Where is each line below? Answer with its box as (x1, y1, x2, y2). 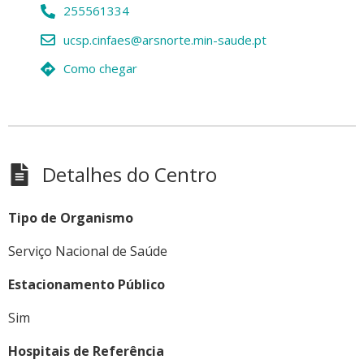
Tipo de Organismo (8, 208, 133, 227)
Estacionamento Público (8, 275, 165, 293)
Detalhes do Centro (42, 160, 217, 188)
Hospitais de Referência (8, 341, 164, 360)
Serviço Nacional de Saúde (8, 241, 167, 260)
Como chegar (63, 60, 137, 77)
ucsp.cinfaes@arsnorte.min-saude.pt (63, 31, 266, 48)
